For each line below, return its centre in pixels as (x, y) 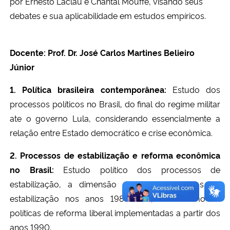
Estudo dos (193, 89)
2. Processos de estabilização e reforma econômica (115, 155)
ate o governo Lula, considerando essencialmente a (115, 118)
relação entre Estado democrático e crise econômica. (111, 132)
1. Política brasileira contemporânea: (88, 89)
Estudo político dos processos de (137, 169)
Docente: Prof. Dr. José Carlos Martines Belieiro (102, 52)
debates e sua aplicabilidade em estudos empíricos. (109, 15)
